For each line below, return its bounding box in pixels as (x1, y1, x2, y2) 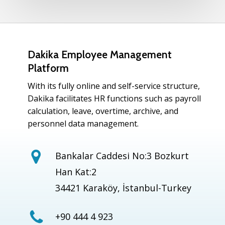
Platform (27, 61, 69, 74)
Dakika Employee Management (27, 48, 172, 61)
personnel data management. (27, 118, 139, 129)
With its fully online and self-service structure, (27, 80, 200, 91)
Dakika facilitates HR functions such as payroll (27, 92, 201, 104)
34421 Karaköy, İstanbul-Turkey (55, 181, 191, 194)
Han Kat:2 (55, 165, 96, 178)
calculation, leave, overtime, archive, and (27, 105, 178, 117)
